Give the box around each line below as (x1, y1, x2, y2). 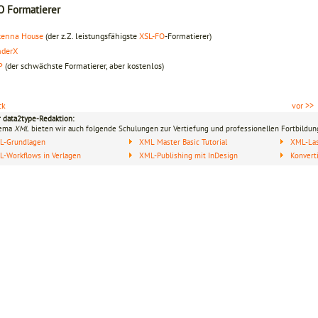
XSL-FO (139, 30, 165, 41)
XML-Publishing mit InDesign (139, 150, 238, 161)
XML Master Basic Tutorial (139, 136, 228, 147)
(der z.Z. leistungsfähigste (43, 30, 139, 41)
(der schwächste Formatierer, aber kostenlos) (3, 60, 164, 71)
